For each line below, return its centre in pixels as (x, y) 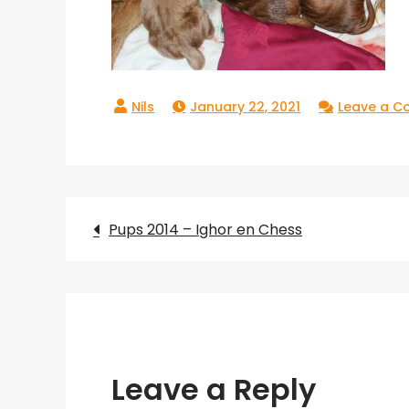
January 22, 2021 (245, 107)
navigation (195, 288)
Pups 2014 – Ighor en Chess (205, 230)
